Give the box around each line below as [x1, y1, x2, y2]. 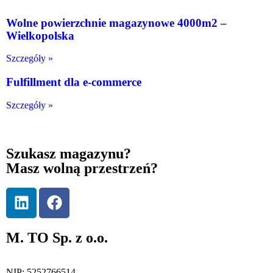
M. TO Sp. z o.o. [6, 229, 108, 246]
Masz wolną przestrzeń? [6, 160, 158, 176]
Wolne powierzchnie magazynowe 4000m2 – [6, 16, 227, 29]
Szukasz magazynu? [6, 145, 131, 161]
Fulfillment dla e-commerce [6, 75, 141, 88]
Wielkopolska [6, 29, 74, 42]
